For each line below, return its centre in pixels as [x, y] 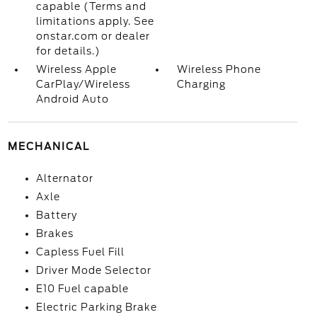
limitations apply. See [95, 21]
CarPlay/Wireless [83, 84]
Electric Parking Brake [96, 307]
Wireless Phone [219, 69]
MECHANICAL [48, 146]
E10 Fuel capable [82, 289]
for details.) [68, 51]
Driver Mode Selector [93, 270]
